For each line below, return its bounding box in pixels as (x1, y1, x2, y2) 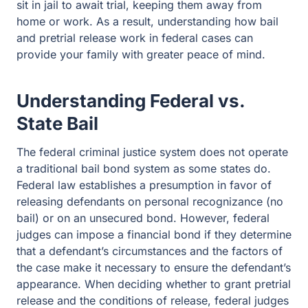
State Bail (16, 113, 98, 134)
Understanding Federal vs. (16, 90, 245, 111)
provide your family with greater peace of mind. (16, 47, 269, 61)
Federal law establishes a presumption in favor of (16, 178, 272, 192)
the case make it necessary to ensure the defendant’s (16, 261, 291, 274)
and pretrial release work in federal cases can (16, 31, 253, 45)
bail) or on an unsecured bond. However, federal (16, 211, 269, 225)
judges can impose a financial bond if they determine (16, 228, 291, 241)
